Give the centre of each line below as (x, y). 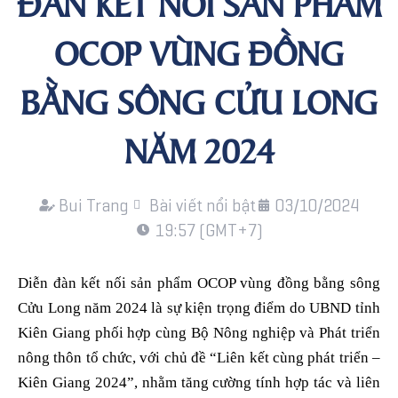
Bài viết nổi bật (202, 205)
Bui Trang (94, 205)
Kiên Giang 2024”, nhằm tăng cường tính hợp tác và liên (199, 383)
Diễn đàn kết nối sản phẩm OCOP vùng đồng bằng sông (199, 283)
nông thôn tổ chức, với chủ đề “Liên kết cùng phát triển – (199, 358)
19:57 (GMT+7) (209, 230)
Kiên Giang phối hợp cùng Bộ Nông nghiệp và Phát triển (199, 333)
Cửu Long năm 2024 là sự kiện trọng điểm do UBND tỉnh (199, 308)
